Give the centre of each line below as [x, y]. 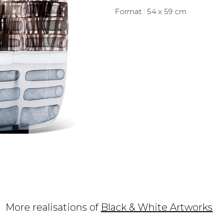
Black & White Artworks [157, 207]
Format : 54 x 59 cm [151, 11]
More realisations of [53, 207]
